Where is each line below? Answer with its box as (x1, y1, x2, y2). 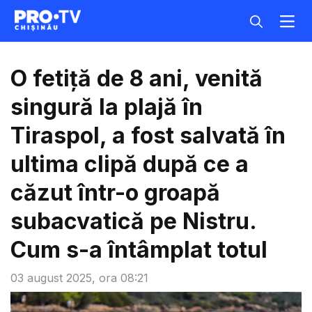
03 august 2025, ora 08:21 (10, 271, 148, 285)
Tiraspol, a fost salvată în (10, 122, 286, 149)
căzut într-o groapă (10, 179, 220, 206)
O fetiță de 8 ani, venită (10, 65, 263, 92)
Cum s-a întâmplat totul (10, 236, 267, 263)
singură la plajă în (10, 93, 203, 120)
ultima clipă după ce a (10, 150, 249, 178)
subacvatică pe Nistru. (10, 208, 256, 235)
